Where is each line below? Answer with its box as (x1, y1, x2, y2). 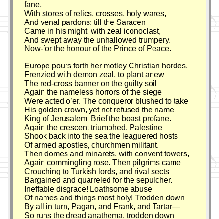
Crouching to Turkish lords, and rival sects (24, 167, 170, 175)
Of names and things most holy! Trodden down (24, 193, 185, 202)
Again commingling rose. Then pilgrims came (24, 158, 181, 167)
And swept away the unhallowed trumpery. (24, 35, 171, 44)
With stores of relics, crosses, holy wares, (24, 9, 167, 18)
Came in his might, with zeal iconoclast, (24, 26, 161, 35)
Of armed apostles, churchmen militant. (24, 140, 159, 149)
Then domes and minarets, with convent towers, (24, 149, 190, 158)
